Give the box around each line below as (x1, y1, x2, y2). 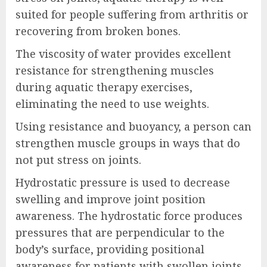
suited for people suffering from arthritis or (15, 7, 249, 22)
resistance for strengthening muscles (15, 63, 214, 78)
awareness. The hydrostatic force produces (15, 209, 243, 223)
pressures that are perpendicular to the (15, 225, 225, 240)
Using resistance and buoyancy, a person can (15, 119, 252, 134)
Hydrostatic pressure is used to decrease (15, 175, 230, 190)
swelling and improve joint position (15, 192, 206, 207)
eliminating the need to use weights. (15, 97, 209, 111)
